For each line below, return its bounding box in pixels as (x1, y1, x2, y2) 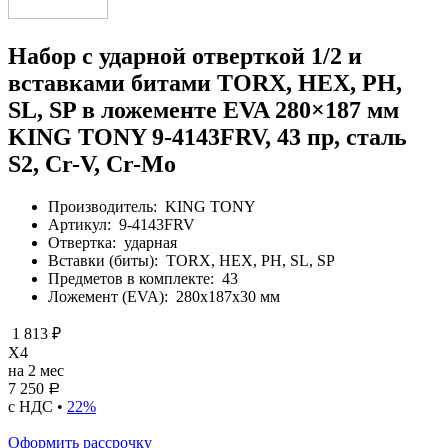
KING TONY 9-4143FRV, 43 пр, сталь (8, 123, 407, 150)
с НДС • (8, 397, 67, 415)
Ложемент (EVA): (48, 287, 172, 305)
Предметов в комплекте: (48, 269, 218, 287)
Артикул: (48, 215, 115, 233)
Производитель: (48, 197, 161, 215)
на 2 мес (8, 361, 64, 379)
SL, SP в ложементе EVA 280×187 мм (8, 96, 399, 123)
